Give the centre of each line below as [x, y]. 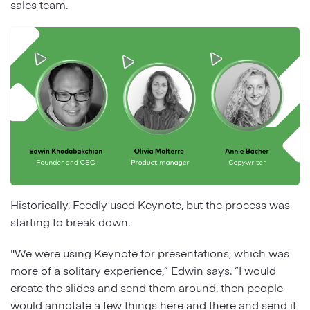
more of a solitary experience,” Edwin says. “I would [143, 270]
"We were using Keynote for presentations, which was [150, 253]
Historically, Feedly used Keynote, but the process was [150, 204]
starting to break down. [72, 221]
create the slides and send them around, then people [147, 287]
